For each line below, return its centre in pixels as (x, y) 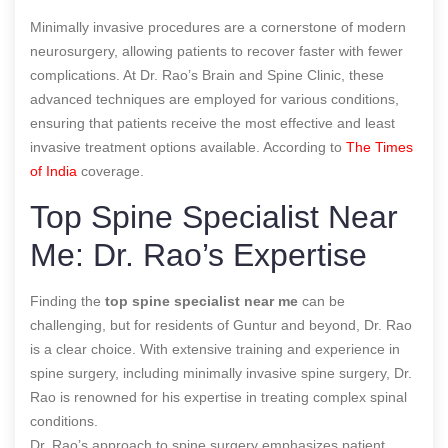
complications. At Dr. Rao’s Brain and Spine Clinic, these (207, 74)
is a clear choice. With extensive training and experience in (215, 348)
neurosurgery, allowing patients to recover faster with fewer (216, 50)
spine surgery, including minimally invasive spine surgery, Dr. (221, 372)
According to (304, 146)
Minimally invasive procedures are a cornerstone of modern (218, 26)
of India (53, 170)
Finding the (67, 300)
